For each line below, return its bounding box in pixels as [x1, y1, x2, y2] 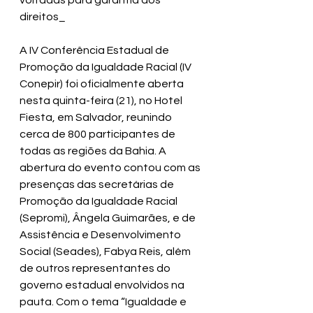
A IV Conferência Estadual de [20, 45, 171, 57]
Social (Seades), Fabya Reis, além [20, 246, 193, 258]
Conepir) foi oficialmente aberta [20, 78, 186, 90]
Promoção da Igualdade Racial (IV [20, 61, 194, 73]
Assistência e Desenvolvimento [20, 229, 183, 241]
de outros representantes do [20, 263, 173, 275]
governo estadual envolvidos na [20, 279, 187, 291]
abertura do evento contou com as [20, 162, 203, 174]
